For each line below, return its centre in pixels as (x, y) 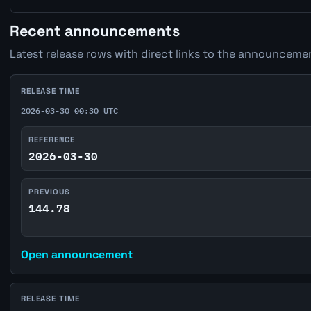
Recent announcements (94, 31)
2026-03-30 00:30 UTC (69, 111)
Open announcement (76, 255)
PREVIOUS (50, 192)
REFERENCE (52, 140)
